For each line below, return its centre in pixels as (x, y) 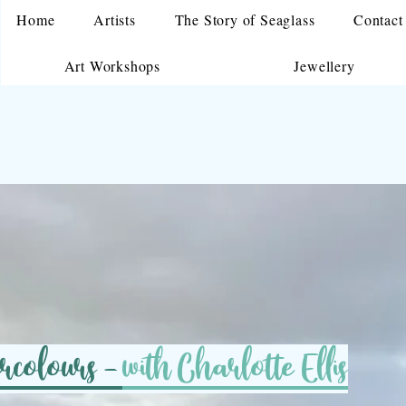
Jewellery (324, 66)
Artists (115, 19)
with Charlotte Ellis (235, 369)
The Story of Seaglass (245, 19)
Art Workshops (112, 66)
